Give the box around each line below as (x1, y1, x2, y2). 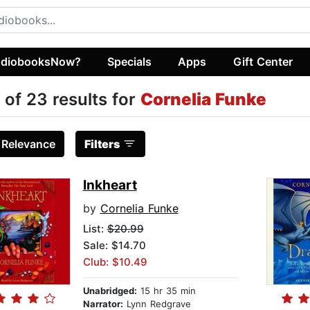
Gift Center (232, 54, 293, 69)
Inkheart (82, 177, 137, 194)
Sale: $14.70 (82, 239, 146, 253)
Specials (107, 54, 152, 69)
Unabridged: (82, 285, 137, 297)
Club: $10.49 (82, 255, 147, 269)
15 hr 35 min (136, 285, 196, 297)
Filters (84, 137, 120, 152)
